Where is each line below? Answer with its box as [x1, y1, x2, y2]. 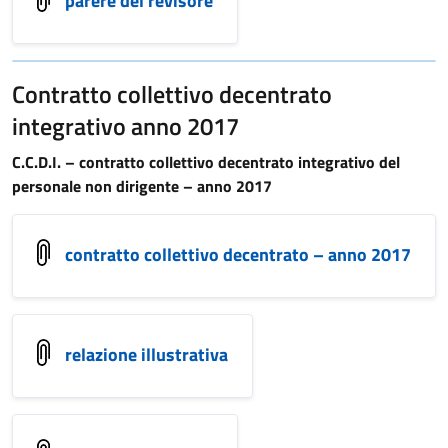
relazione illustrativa [65, 340, 228, 368]
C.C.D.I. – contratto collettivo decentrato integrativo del [12, 150, 400, 174]
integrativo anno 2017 [12, 108, 239, 144]
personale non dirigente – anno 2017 [12, 174, 272, 198]
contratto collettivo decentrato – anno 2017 [65, 240, 411, 268]
